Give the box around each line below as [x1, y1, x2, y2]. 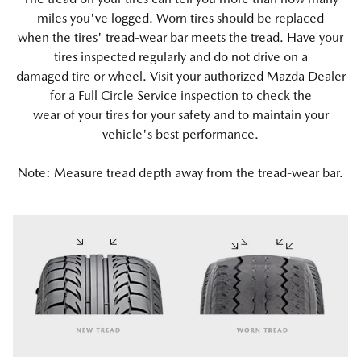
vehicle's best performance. [102, 126, 259, 142]
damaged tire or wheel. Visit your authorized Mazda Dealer [15, 68, 346, 84]
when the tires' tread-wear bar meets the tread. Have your [18, 29, 343, 45]
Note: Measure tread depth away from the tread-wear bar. [18, 164, 343, 180]
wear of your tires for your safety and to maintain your [32, 106, 329, 122]
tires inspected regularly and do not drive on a [53, 48, 308, 64]
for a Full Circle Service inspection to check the [49, 87, 312, 103]
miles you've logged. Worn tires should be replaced [37, 10, 324, 26]
